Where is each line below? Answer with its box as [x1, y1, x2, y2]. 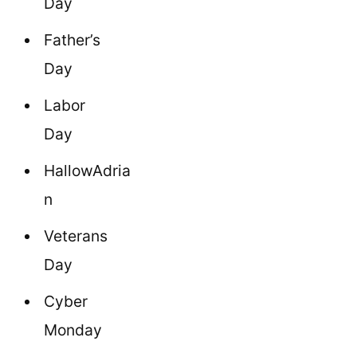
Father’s [44, 29, 100, 49]
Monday [44, 320, 102, 339]
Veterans [44, 226, 108, 245]
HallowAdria [44, 160, 131, 180]
